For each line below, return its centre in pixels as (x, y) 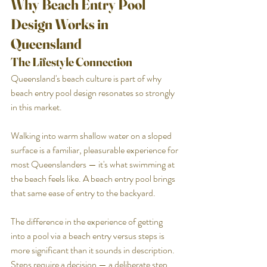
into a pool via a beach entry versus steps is (89, 235)
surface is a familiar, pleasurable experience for (95, 150)
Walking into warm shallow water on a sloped (92, 135)
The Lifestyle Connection (72, 61)
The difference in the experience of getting (88, 221)
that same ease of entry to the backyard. (83, 193)
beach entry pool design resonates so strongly (94, 92)
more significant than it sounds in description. (94, 250)
